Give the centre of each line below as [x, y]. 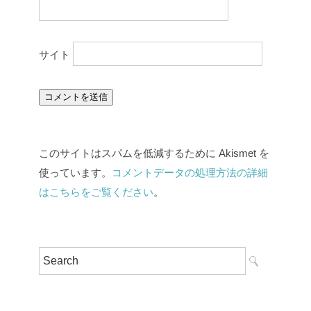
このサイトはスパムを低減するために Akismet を [154, 153]
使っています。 [75, 173]
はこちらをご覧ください [96, 192]
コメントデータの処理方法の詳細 [190, 173]
